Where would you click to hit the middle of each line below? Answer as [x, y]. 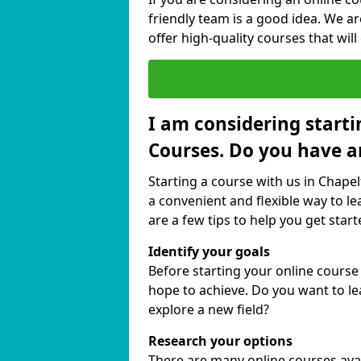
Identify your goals [209, 251]
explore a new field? [209, 309]
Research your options [220, 341]
